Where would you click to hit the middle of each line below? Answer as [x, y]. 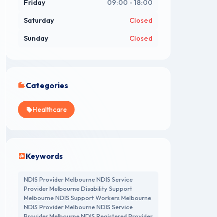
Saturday [39, 21]
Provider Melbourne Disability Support [78, 188]
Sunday [36, 39]
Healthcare [50, 110]
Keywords [44, 156]
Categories [47, 85]
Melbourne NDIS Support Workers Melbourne [87, 197]
